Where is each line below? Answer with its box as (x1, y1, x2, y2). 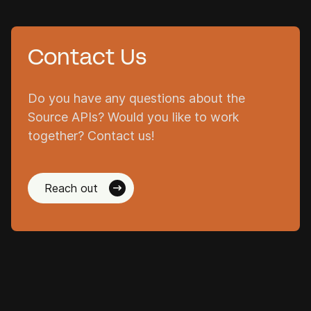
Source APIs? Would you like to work (28, 110, 239, 124)
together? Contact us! (28, 128, 155, 143)
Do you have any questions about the (28, 91, 245, 106)
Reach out (44, 181, 98, 195)
